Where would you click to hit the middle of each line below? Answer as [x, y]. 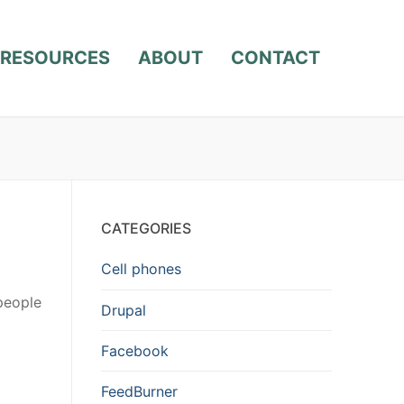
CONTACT [275, 58]
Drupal [124, 310]
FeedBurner [139, 391]
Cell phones [141, 269]
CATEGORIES [146, 229]
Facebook [135, 350]
